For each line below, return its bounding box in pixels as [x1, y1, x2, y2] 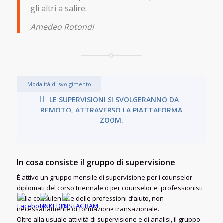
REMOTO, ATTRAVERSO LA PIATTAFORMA [40, 105, 183, 115]
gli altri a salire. [30, 2, 87, 14]
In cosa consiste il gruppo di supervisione [16, 157, 175, 168]
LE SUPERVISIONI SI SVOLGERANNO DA [49, 95, 179, 105]
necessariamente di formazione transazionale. [16, 204, 159, 214]
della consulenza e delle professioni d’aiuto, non [16, 194, 164, 203]
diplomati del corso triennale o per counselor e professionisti [16, 183, 203, 193]
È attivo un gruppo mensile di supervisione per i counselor [16, 173, 192, 182]
